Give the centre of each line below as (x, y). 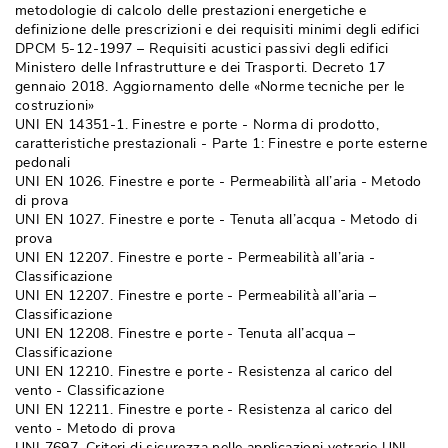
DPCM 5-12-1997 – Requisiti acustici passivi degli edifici (202, 48)
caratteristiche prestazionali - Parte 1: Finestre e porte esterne (221, 143)
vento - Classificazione (90, 390)
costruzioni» (55, 105)
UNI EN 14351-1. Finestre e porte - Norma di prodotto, (197, 124)
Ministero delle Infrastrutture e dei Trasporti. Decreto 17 (200, 67)
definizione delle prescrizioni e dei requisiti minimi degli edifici (217, 29)
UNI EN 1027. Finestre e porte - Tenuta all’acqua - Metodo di (216, 219)
